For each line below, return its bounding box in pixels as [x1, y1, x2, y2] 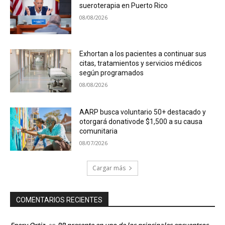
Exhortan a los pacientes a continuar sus [79, 50, 207, 58]
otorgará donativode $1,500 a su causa [79, 118, 203, 126]
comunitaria [79, 127, 118, 136]
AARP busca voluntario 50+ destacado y [79, 108, 206, 117]
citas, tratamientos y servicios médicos [79, 59, 202, 68]
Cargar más [92, 163, 126, 172]
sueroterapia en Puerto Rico [79, 1, 168, 10]
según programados [79, 69, 144, 77]
